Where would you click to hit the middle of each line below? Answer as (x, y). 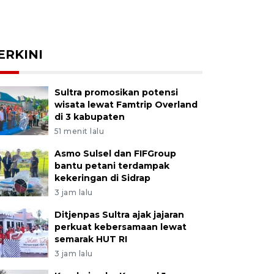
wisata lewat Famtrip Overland (126, 105)
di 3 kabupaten (89, 117)
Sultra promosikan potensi (116, 92)
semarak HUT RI (91, 239)
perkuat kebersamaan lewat (120, 227)
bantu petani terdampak (112, 166)
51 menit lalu (79, 131)
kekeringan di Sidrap (102, 178)
